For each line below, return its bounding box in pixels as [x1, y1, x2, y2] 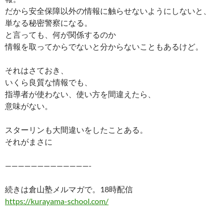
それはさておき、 [5, 65, 68, 75]
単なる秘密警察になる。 [5, 18, 92, 28]
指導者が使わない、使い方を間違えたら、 [5, 89, 156, 99]
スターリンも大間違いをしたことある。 [5, 125, 148, 135]
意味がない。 [5, 101, 53, 111]
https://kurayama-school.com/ [5, 196, 109, 206]
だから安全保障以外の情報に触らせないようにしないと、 [5, 6, 211, 16]
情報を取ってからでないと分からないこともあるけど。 [5, 42, 203, 52]
